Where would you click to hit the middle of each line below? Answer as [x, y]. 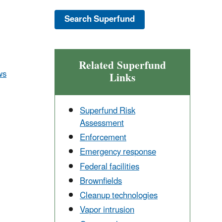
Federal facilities [110, 167]
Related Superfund [122, 65]
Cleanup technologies [119, 196]
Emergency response [118, 152]
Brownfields [101, 181]
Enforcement [103, 138]
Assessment [102, 123]
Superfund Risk [108, 111]
